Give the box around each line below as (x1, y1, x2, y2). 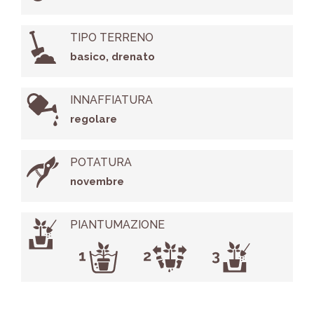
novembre (69, 175, 124, 189)
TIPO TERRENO (69, 31, 153, 45)
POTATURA (69, 156, 132, 170)
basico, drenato (69, 50, 155, 64)
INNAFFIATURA (69, 93, 153, 107)
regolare (69, 113, 117, 126)
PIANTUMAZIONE (69, 218, 165, 232)
